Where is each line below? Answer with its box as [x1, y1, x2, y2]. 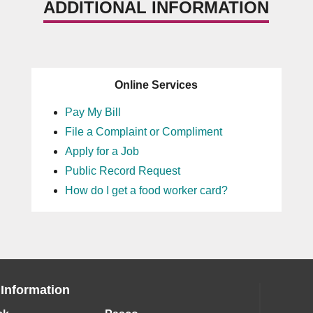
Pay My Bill [64, 106, 121, 118]
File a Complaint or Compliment [64, 126, 222, 138]
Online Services [115, 79, 198, 91]
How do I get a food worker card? [64, 184, 228, 196]
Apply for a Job [64, 145, 139, 157]
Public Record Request [64, 165, 180, 177]
